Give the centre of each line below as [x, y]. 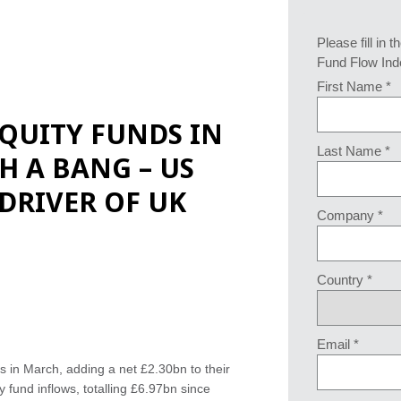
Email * [337, 344]
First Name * [354, 86]
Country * [344, 280]
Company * [350, 215]
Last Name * [353, 151]
